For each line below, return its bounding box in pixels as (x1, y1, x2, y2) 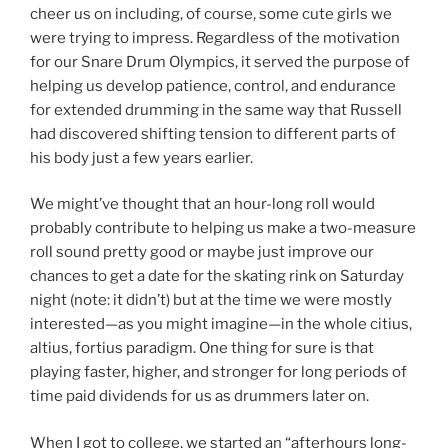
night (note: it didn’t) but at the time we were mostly (30, 291, 392, 310)
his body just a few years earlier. (30, 148, 256, 167)
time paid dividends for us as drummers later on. (30, 387, 369, 406)
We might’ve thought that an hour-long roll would (30, 195, 375, 214)
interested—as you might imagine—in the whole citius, (30, 315, 412, 334)
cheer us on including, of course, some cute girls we (30, 4, 392, 23)
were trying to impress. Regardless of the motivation (30, 28, 400, 47)
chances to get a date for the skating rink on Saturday (30, 267, 404, 286)
